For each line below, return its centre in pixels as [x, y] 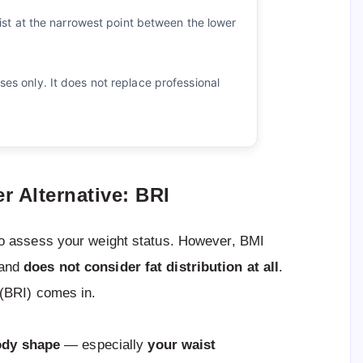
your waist [182, 344]
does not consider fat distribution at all [152, 267]
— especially [104, 344]
